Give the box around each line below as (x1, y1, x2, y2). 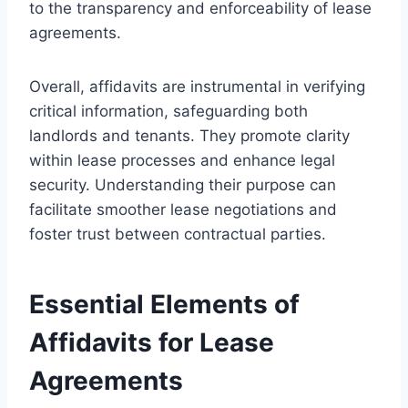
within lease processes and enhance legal (29, 150, 335, 169)
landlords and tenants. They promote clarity (29, 126, 350, 145)
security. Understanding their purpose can (29, 175, 336, 194)
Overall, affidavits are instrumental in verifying (29, 76, 365, 96)
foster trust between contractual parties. (29, 224, 326, 243)
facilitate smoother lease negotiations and (29, 199, 337, 219)
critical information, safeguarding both (29, 101, 308, 120)
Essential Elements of (29, 288, 300, 320)
